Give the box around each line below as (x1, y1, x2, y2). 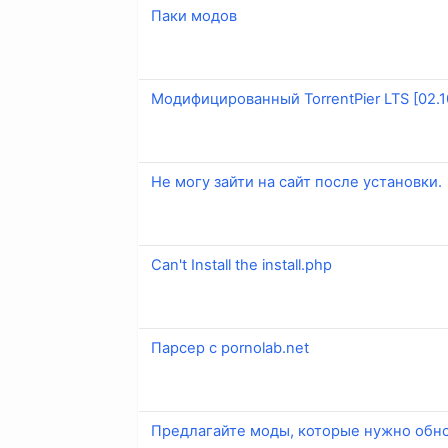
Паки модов (151, 7, 237, 26)
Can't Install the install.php (151, 256, 332, 275)
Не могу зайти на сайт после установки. (151, 173, 442, 192)
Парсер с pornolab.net (151, 339, 309, 358)
